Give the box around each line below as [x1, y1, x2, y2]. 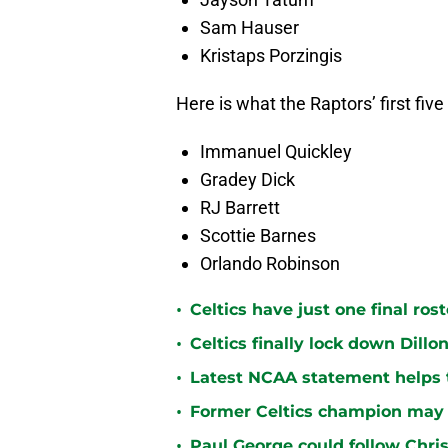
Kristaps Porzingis [200, 45, 342, 67]
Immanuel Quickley [200, 141, 352, 163]
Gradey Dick [200, 169, 295, 191]
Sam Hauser [200, 17, 299, 39]
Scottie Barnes [200, 225, 316, 247]
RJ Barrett [200, 197, 280, 219]
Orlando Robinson [200, 253, 340, 275]
